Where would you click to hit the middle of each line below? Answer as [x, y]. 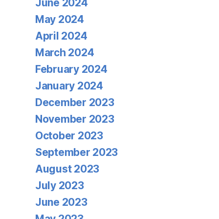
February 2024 [71, 69]
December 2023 [75, 102]
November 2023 [75, 119]
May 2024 [60, 19]
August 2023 [67, 169]
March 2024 [65, 53]
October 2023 [69, 136]
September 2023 [77, 152]
